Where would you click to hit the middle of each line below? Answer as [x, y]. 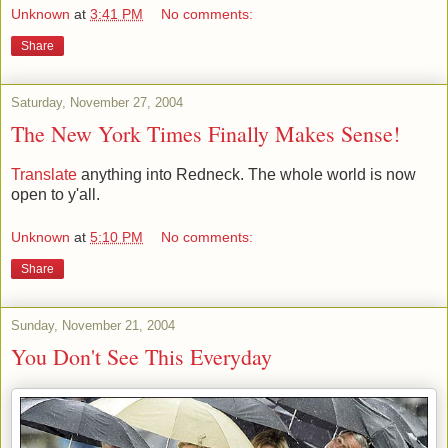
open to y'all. [55, 194]
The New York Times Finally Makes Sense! [205, 133]
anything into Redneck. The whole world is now [246, 174]
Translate [44, 174]
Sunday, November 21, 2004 [93, 326]
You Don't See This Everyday [141, 357]
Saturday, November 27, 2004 [97, 102]
